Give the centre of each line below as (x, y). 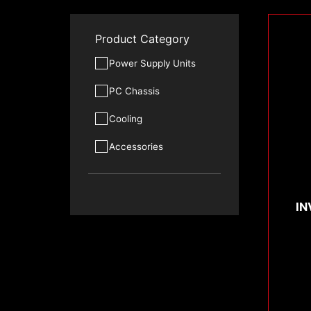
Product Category (142, 39)
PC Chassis (134, 91)
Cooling (125, 118)
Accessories (136, 146)
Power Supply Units (152, 63)
